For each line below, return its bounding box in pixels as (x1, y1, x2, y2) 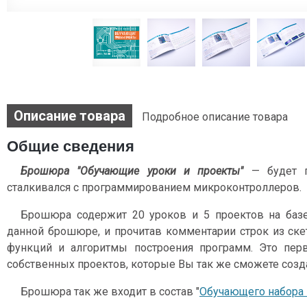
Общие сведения (7, 138, 134, 156)
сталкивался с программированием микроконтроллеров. (7, 181, 302, 195)
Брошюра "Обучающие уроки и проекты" (21, 164, 244, 178)
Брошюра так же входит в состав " (21, 285, 199, 299)
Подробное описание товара (142, 110, 288, 124)
